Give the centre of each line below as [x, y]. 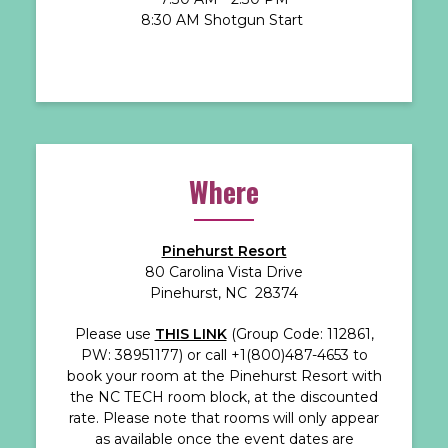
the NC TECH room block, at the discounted [224, 396]
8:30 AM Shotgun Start [224, 19]
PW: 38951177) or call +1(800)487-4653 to [224, 354]
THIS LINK [190, 333]
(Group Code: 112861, [300, 333]
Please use [114, 333]
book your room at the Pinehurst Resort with [224, 375]
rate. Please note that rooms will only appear [224, 417]
